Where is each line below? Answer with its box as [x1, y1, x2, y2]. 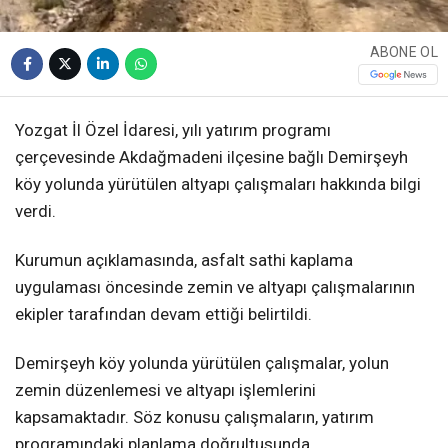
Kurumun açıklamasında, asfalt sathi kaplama [15, 249, 353, 270]
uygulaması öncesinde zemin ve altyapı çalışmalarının [15, 276, 415, 297]
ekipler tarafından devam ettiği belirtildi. [15, 303, 312, 324]
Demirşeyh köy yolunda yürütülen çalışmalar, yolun [15, 353, 389, 374]
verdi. [15, 200, 56, 221]
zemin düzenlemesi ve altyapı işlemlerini [15, 380, 316, 401]
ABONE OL [369, 44, 438, 61]
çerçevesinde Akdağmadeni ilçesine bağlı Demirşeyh [15, 146, 408, 167]
